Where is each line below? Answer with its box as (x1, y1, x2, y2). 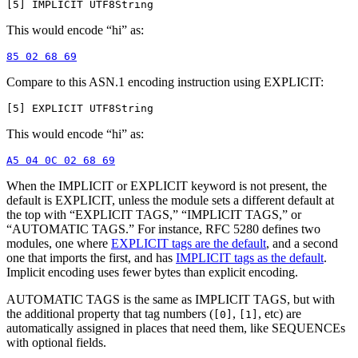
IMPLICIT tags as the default (176, 251, 324, 265)
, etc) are (258, 307, 301, 321)
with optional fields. (6, 336, 106, 350)
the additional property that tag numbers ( (6, 307, 213, 321)
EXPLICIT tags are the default (111, 237, 266, 251)
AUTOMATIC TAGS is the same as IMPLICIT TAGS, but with (6, 292, 335, 307)
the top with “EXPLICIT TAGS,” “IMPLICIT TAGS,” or (6, 208, 301, 222)
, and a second (266, 237, 338, 251)
